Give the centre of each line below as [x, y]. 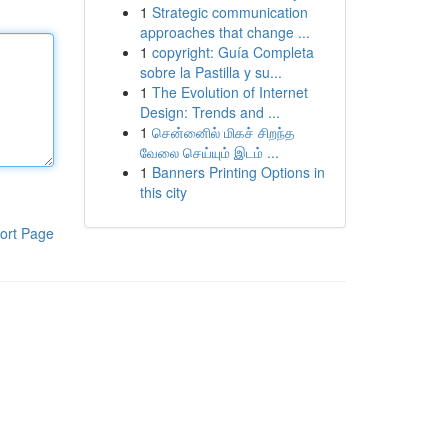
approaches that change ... [224, 32]
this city [163, 192]
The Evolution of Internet [229, 92]
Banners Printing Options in [238, 172]
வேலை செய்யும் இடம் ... [209, 152]
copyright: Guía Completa [232, 52]
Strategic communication [229, 12]
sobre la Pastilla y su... [210, 72]
